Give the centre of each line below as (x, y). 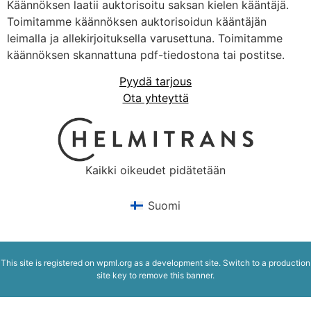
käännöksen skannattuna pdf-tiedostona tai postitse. (146, 54)
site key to (118, 275)
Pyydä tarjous (155, 82)
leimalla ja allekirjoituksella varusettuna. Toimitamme (145, 38)
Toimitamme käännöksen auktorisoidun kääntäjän (137, 21)
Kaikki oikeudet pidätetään (155, 170)
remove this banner (176, 275)
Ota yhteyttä (155, 98)
